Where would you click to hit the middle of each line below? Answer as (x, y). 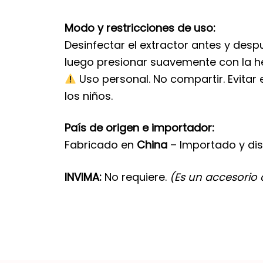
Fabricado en (100, 145)
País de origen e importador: (139, 128)
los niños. (88, 96)
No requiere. (135, 177)
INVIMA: (83, 177)
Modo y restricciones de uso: (140, 28)
